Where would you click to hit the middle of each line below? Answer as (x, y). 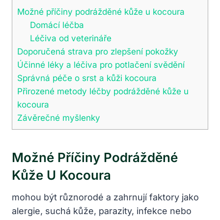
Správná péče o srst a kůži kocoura (87, 78)
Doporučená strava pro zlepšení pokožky (98, 51)
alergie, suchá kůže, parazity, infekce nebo (102, 211)
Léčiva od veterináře (70, 38)
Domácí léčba (57, 25)
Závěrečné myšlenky (59, 117)
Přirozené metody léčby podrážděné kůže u (103, 91)
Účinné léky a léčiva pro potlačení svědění (101, 64)
